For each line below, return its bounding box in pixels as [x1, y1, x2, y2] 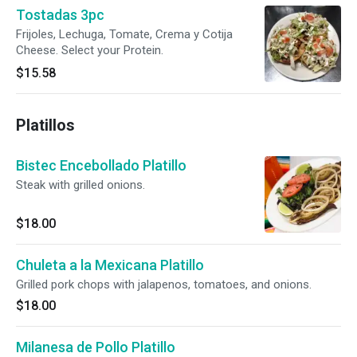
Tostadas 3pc [16, 6, 104, 23]
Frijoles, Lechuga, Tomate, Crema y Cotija [16, 27, 233, 41]
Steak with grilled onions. [16, 178, 145, 192]
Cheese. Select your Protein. [16, 43, 163, 57]
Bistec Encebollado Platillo [16, 157, 186, 174]
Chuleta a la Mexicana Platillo [16, 257, 204, 273]
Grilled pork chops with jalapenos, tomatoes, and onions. [16, 277, 312, 292]
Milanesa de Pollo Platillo [16, 339, 175, 355]
